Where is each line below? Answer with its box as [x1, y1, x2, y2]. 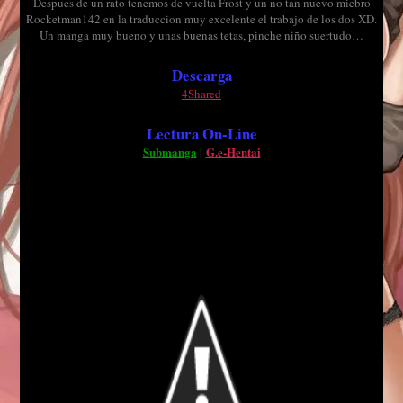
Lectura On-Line [146, 122, 257, 145]
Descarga [171, 64, 232, 86]
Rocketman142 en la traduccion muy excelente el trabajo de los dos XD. [26, 11, 377, 27]
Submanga [142, 143, 197, 160]
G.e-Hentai [205, 143, 261, 160]
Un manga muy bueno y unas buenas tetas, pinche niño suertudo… [40, 27, 363, 43]
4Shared [182, 85, 221, 102]
